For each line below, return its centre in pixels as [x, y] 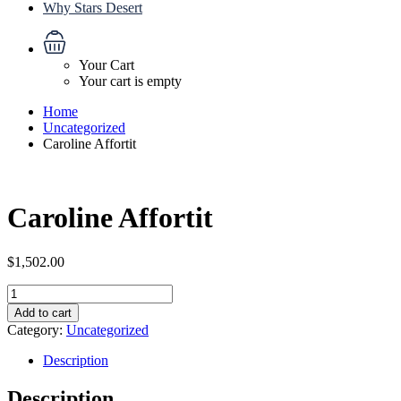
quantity [29, 323]
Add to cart [43, 312]
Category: [37, 329]
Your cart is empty [130, 81]
